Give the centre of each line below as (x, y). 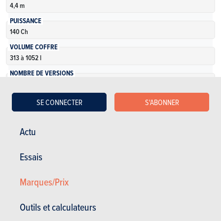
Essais (31, 157)
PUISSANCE (25, 21)
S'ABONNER (162, 102)
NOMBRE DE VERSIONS (41, 74)
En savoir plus (110, 112)
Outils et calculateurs (58, 207)
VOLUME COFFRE (34, 47)
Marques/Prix (44, 182)
